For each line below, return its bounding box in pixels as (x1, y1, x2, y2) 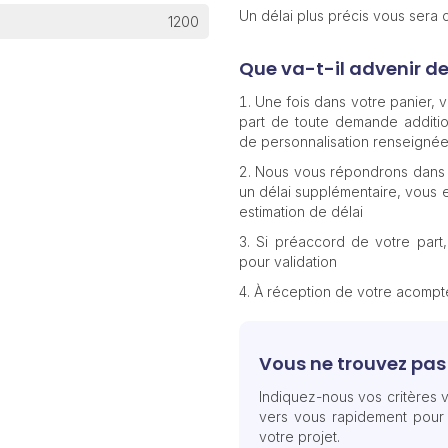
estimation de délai (238, 203, 363, 221)
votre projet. (258, 428, 340, 446)
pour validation (238, 253, 337, 271)
